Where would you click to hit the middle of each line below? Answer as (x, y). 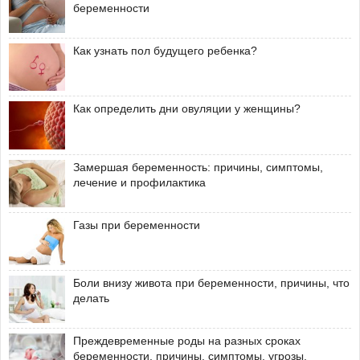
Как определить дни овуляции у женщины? (187, 109)
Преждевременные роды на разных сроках (187, 340)
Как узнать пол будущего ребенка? (165, 51)
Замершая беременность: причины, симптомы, (198, 167)
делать (91, 298)
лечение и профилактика (139, 182)
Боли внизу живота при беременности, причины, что (211, 282)
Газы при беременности (137, 225)
